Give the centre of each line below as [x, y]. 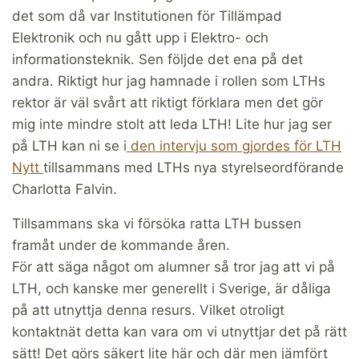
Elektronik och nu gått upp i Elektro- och [140, 37]
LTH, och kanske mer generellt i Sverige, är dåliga [171, 288]
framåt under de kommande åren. [121, 245]
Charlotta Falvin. [65, 189]
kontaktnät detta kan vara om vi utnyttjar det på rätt [179, 331]
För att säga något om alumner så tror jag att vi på [173, 266]
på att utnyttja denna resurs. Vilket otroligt [148, 310]
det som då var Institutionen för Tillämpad [147, 16]
